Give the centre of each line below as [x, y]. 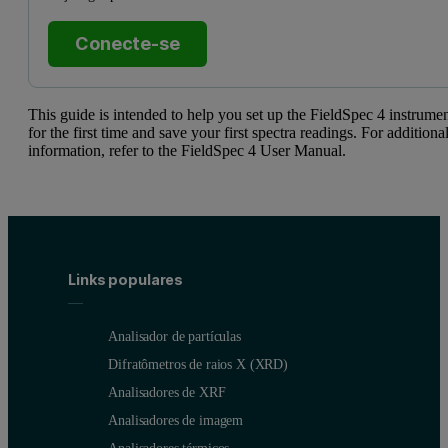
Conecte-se [127, 44]
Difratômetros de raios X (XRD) [198, 364]
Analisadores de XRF [167, 392]
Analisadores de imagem [176, 420]
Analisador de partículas [174, 336]
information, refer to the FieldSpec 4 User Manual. [187, 150]
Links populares [126, 280]
